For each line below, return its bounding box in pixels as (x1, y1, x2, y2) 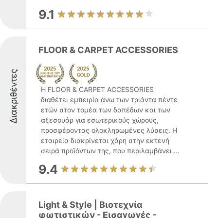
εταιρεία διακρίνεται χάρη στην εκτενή (41, 136, 169, 145)
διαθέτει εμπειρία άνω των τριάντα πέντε (41, 95, 178, 104)
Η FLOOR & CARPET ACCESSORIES (41, 85, 154, 93)
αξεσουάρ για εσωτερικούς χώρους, (41, 116, 159, 124)
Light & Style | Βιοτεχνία (38, 200, 143, 210)
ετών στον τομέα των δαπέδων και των (41, 106, 170, 114)
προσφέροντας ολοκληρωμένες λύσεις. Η (41, 126, 177, 134)
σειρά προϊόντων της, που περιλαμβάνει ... (41, 146, 180, 155)
